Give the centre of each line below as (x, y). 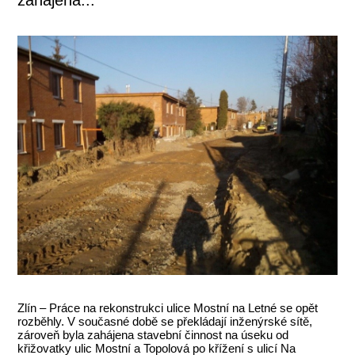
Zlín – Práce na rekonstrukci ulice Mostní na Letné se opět (168, 308)
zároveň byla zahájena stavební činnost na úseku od (153, 335)
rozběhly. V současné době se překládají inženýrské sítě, (165, 322)
